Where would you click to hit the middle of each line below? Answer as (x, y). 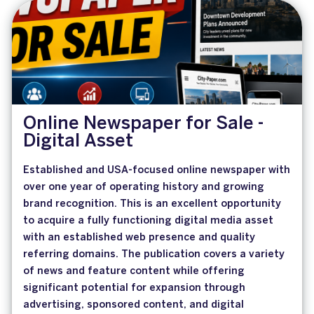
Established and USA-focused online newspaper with (157, 171)
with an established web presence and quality (139, 238)
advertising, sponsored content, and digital (134, 305)
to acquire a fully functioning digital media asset (148, 221)
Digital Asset (78, 142)
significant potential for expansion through (134, 288)
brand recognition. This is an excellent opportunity (152, 204)
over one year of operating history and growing (144, 187)
